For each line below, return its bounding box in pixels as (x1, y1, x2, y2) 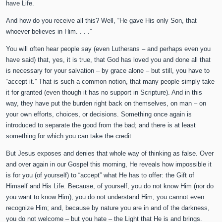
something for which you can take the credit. (6, 132, 134, 140)
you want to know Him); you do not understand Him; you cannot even (6, 193, 205, 201)
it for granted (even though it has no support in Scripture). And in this (6, 89, 203, 97)
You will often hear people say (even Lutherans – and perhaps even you (6, 45, 211, 53)
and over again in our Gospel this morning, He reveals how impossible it (6, 161, 212, 168)
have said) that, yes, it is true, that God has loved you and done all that (6, 56, 211, 64)
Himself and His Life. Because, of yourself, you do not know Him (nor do (6, 182, 214, 190)
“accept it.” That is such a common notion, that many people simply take (6, 78, 215, 86)
